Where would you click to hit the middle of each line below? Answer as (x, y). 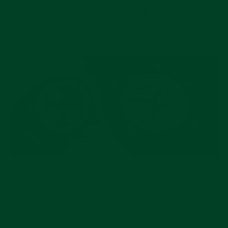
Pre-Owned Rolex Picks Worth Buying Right (110, 12)
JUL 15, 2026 (34, 171)
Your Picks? (37, 208)
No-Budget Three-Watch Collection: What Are (114, 193)
